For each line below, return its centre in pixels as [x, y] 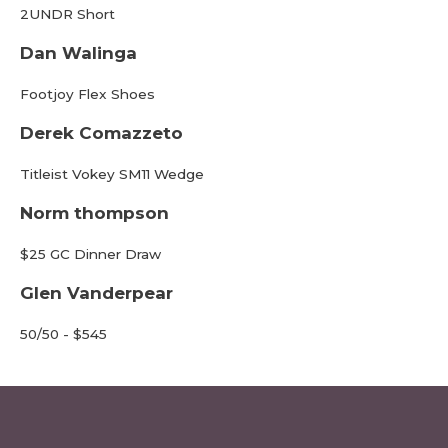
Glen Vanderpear [96, 293]
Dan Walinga [78, 53]
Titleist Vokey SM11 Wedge [112, 174]
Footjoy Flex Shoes [87, 94]
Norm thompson [94, 213]
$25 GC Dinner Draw [90, 254]
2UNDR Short [67, 14]
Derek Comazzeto [101, 133]
